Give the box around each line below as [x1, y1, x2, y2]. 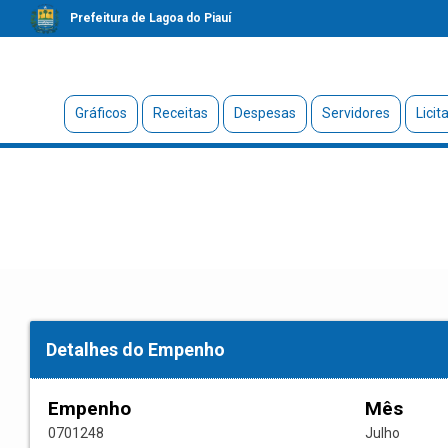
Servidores [321, 105, 390, 122]
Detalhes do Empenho [46, 339, 225, 361]
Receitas [152, 105, 208, 122]
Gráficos [74, 105, 127, 122]
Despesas [233, 105, 296, 122]
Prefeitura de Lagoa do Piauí [70, 11, 231, 25]
